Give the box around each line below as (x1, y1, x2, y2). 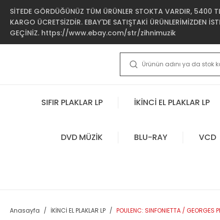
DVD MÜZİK (60, 131, 103, 143)
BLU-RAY (134, 131, 167, 143)
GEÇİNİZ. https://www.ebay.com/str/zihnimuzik (10, 28, 176, 38)
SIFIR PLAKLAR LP (41, 96, 103, 108)
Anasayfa (10, 206, 40, 215)
